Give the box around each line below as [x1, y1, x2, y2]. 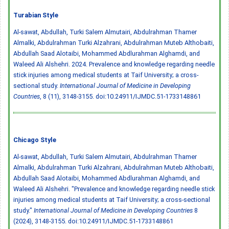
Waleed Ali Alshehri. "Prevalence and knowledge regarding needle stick [13, 185, 215, 193]
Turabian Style [13, 11, 58, 19]
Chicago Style [13, 135, 56, 144]
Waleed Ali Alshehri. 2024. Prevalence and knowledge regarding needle [13, 60, 215, 68]
